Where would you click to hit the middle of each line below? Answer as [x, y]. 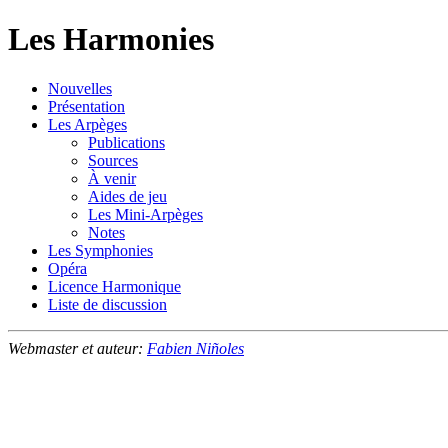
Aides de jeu [127, 196]
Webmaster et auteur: [77, 348]
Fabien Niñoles [195, 348]
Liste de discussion [107, 304]
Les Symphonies [100, 250]
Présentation [86, 106]
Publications [126, 142]
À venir [112, 178]
